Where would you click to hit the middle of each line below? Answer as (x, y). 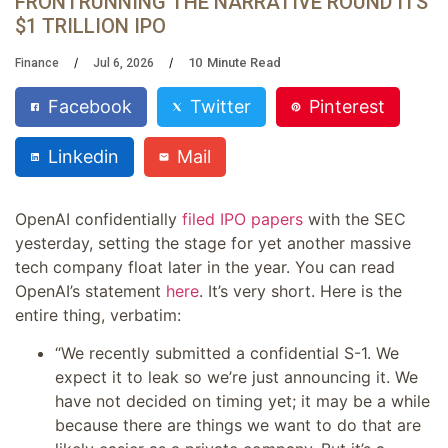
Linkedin (83, 157)
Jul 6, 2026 (123, 62)
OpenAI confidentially (98, 218)
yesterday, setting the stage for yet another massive (213, 242)
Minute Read (244, 63)
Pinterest (347, 107)
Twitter (220, 107)
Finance (37, 62)
